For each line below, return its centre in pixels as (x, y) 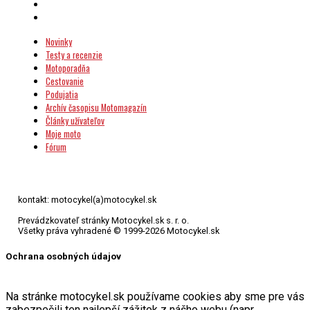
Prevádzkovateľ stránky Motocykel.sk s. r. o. (103, 221)
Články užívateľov (75, 121)
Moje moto (63, 134)
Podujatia (62, 95)
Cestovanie (64, 82)
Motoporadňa (67, 69)
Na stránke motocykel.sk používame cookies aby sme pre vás (155, 297)
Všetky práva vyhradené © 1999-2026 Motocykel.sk (118, 231)
